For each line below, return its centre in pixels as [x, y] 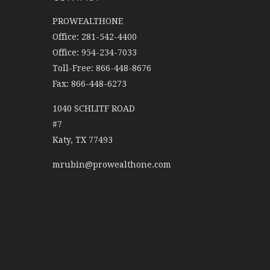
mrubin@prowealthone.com [112, 165]
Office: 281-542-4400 [95, 37]
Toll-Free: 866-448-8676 [102, 68]
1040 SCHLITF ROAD [94, 109]
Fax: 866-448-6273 [89, 84]
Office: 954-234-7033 [95, 53]
